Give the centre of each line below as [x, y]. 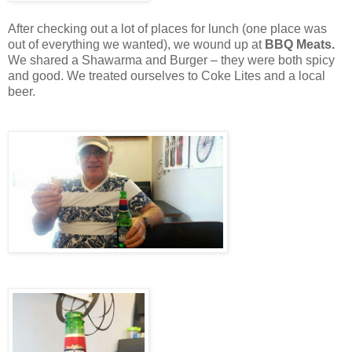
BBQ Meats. [300, 45]
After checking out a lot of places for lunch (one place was [167, 29]
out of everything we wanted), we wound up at [136, 45]
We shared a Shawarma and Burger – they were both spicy [171, 60]
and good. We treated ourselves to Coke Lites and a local [167, 76]
